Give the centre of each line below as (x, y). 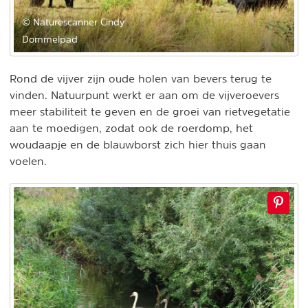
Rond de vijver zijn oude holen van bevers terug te (141, 78)
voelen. (30, 161)
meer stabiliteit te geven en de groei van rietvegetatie (150, 111)
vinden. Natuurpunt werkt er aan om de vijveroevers (144, 95)
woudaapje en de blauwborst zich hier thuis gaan (138, 144)
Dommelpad (50, 39)
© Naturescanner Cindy (73, 22)
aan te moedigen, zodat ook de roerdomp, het (131, 128)
